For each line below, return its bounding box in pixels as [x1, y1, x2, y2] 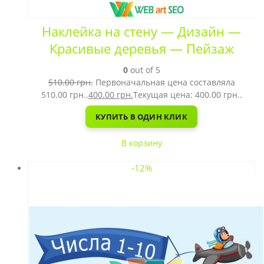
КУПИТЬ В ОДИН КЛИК [95, 111, 187, 122]
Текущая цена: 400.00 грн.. [133, 89, 242, 100]
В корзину [121, 137, 162, 148]
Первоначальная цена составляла [95, 77, 235, 88]
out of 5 [127, 64, 160, 75]
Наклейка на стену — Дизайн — [42, 23, 241, 40]
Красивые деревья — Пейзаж [49, 40, 234, 57]
